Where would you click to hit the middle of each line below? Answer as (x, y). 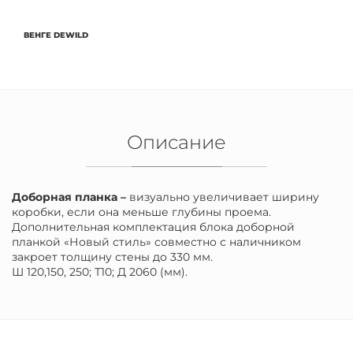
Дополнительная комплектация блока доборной (153, 227)
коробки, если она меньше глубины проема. (141, 212)
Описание (176, 142)
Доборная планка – (71, 197)
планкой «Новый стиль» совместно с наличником (156, 242)
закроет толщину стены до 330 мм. (112, 257)
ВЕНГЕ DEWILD (56, 35)
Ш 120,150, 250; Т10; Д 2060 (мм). (100, 272)
